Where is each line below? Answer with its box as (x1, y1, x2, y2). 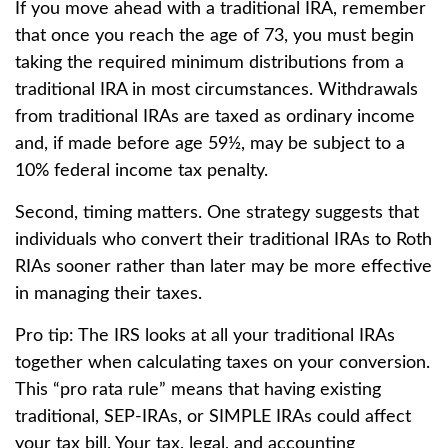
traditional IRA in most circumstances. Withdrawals (15, 80, 418, 99)
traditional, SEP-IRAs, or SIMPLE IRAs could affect (15, 407, 411, 426)
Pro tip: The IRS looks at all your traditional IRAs (15, 326, 395, 345)
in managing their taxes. (15, 284, 202, 303)
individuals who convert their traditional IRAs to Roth (15, 230, 432, 249)
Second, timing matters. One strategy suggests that (15, 203, 419, 222)
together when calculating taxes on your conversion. (15, 353, 430, 372)
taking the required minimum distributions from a (15, 53, 404, 72)
